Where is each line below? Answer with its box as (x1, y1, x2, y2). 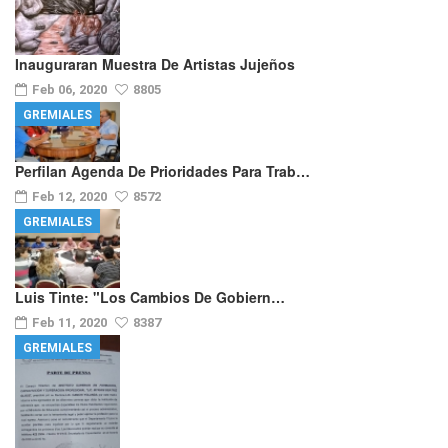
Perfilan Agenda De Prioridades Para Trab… (15, 161, 310, 182)
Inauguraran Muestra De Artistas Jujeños (15, 54, 295, 75)
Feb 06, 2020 (32, 82, 110, 98)
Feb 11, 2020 (32, 314, 110, 330)
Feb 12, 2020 (32, 189, 110, 205)
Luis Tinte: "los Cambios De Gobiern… (15, 286, 285, 307)
